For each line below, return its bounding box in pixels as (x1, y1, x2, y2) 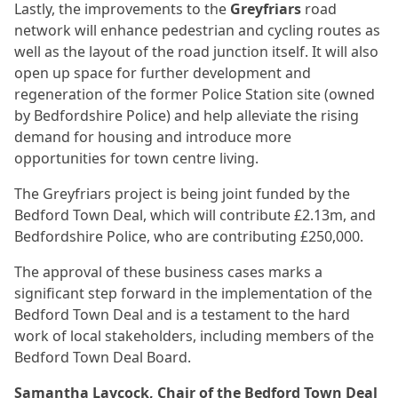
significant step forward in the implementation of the (14, 283, 372, 303)
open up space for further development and (14, 63, 311, 83)
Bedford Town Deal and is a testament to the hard (14, 305, 350, 324)
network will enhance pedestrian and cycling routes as (14, 20, 380, 40)
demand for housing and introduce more (14, 127, 291, 147)
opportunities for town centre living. (14, 148, 259, 168)
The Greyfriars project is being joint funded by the (14, 184, 350, 203)
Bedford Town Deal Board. (14, 347, 191, 367)
